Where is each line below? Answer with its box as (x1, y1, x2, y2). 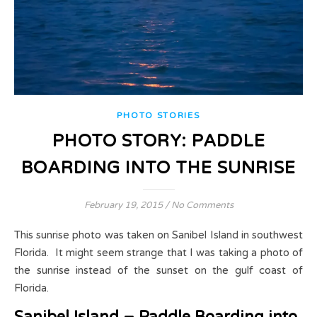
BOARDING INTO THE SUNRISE (21, 158, 296, 179)
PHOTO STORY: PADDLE (52, 131, 265, 152)
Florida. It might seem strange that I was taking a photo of (14, 246, 303, 260)
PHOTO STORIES (117, 110, 200, 121)
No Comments (171, 200, 234, 212)
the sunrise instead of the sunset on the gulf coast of (14, 264, 303, 277)
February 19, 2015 (83, 200, 163, 212)
